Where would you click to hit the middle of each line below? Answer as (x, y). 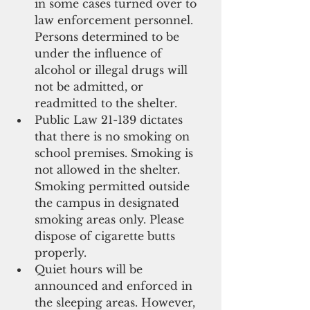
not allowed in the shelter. (109, 169)
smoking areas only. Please (111, 219)
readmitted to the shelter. (111, 103)
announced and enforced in (115, 285)
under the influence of (100, 53)
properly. (66, 252)
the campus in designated (109, 202)
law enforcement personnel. (116, 20)
